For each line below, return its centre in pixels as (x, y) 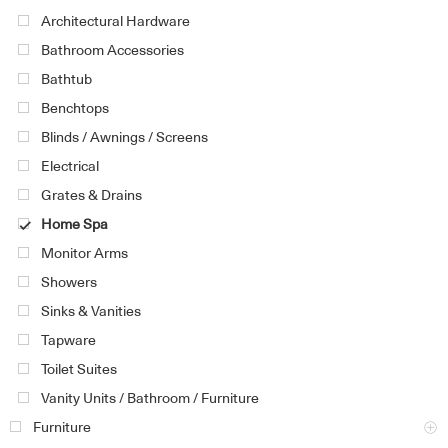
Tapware (68, 340)
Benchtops (75, 108)
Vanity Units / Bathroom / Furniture (150, 398)
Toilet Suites (79, 369)
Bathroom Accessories (112, 50)
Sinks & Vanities (91, 311)
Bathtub (66, 79)
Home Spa (74, 224)
